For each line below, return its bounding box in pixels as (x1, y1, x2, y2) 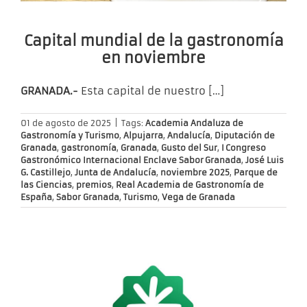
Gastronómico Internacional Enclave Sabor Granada (21, 155, 241, 166)
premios (76, 180, 112, 191)
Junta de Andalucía (75, 167, 156, 178)
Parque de (234, 167, 278, 178)
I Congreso (221, 143, 266, 153)
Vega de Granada (162, 192, 235, 203)
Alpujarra (123, 130, 163, 141)
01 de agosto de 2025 (21, 118, 111, 129)
